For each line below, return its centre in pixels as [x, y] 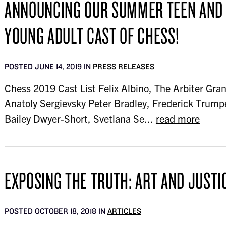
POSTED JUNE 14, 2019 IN [48, 66]
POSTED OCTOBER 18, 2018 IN [56, 211]
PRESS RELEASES [123, 66]
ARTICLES [124, 211]
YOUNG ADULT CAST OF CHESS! [92, 35]
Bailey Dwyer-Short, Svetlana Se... [80, 118]
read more [178, 118]
